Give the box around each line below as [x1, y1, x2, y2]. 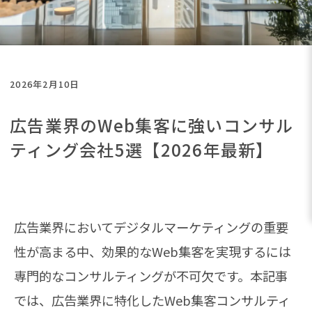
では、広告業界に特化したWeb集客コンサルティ [14, 291, 290, 310]
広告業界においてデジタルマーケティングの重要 [14, 218, 288, 237]
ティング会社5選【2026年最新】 [10, 137, 274, 162]
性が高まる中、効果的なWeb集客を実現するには [14, 242, 291, 261]
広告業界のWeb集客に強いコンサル [10, 113, 294, 138]
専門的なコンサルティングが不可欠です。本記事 [14, 267, 288, 286]
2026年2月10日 [10, 77, 80, 91]
